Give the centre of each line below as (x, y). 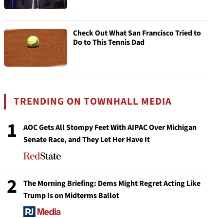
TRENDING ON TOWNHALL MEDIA (93, 101)
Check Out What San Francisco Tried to (137, 33)
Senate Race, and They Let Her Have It (87, 140)
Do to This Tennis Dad (109, 42)
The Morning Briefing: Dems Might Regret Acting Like (112, 183)
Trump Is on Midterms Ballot (71, 196)
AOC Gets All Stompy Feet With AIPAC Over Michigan (110, 127)
